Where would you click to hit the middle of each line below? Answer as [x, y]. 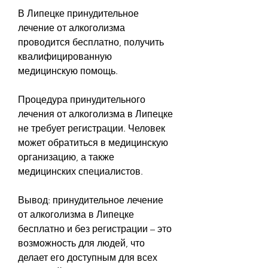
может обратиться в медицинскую [93, 142]
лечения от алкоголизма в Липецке [95, 114]
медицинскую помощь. [68, 71]
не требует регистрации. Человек [92, 128]
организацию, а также [66, 157]
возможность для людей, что [81, 243]
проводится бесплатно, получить [91, 42]
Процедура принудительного [82, 99]
